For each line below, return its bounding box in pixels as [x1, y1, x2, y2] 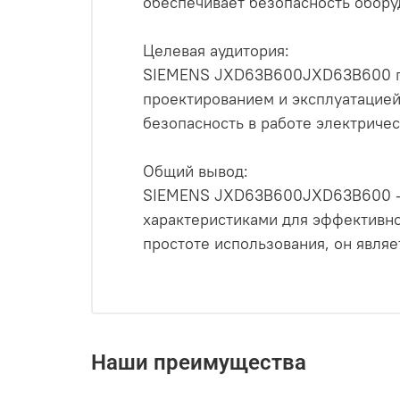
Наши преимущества [91, 350, 306, 376]
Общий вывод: [143, 160, 248, 181]
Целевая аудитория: [143, 39, 289, 61]
